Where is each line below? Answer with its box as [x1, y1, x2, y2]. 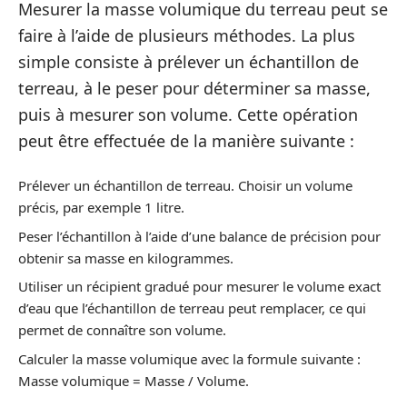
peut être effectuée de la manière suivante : [18, 129, 354, 152]
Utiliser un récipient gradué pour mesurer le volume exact [18, 277, 381, 295]
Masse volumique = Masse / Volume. [18, 371, 249, 390]
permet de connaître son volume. [18, 321, 226, 339]
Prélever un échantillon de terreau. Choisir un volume [18, 176, 352, 194]
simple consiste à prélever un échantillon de [18, 50, 359, 73]
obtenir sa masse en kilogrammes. [18, 248, 233, 267]
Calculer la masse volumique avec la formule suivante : [18, 349, 361, 368]
